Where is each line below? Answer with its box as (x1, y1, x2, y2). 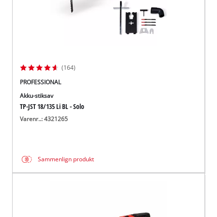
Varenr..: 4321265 (20, 115, 68, 123)
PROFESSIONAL (20, 78, 62, 86)
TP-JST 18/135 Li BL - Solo (20, 102, 85, 111)
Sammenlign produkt (38, 155, 94, 163)
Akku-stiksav (20, 92, 54, 100)
